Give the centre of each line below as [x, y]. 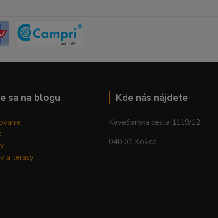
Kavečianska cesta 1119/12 [154, 122]
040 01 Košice [133, 142]
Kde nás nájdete [152, 98]
